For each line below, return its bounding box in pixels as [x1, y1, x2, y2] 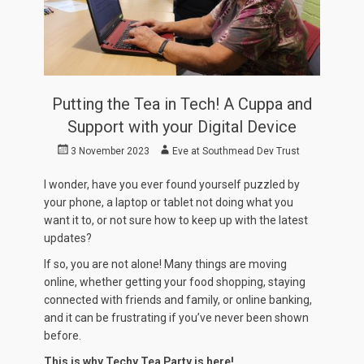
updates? [44, 232, 92, 245]
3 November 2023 [71, 145, 149, 158]
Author [157, 143, 187, 155]
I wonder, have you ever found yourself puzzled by [44, 178, 300, 192]
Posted [55, 143, 87, 155]
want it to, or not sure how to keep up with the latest [44, 214, 308, 227]
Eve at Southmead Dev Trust [172, 145, 300, 158]
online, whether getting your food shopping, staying [44, 275, 305, 289]
